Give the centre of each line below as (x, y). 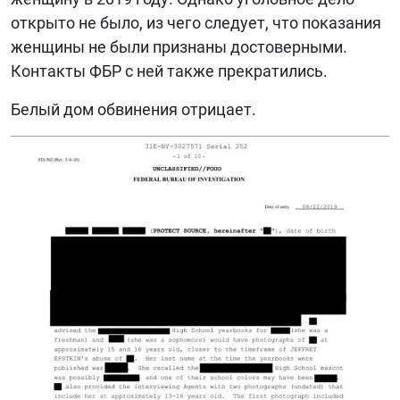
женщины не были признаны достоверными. (179, 47)
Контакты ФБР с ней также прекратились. (169, 71)
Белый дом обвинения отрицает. (133, 110)
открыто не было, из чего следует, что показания (196, 23)
